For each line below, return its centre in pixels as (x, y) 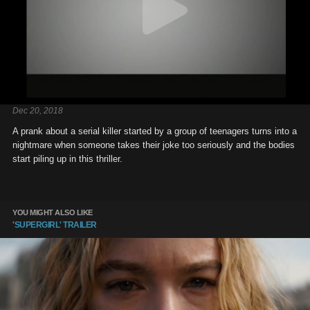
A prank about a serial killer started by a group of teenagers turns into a (155, 131)
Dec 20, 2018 (38, 110)
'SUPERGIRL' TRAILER (55, 225)
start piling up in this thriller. (67, 158)
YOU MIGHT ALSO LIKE (53, 212)
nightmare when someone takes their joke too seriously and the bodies (154, 145)
